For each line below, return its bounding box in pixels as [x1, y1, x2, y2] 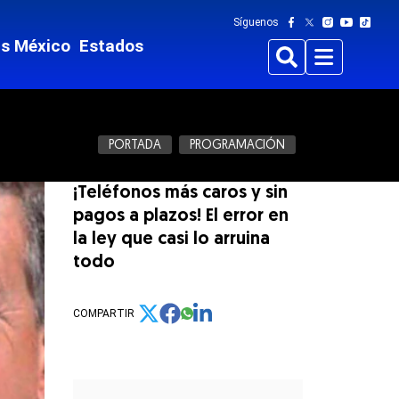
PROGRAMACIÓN [190, 138, 286, 152]
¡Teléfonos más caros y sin [73, 184, 289, 202]
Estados [79, 36, 143, 56]
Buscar [276, 58, 324, 76]
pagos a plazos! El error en [73, 208, 289, 225]
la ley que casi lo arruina [73, 231, 271, 248]
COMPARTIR [73, 307, 135, 320]
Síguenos [233, 16, 280, 28]
